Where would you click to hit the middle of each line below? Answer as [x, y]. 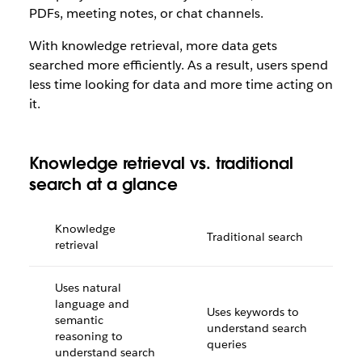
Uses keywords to [253, 312]
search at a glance [103, 184]
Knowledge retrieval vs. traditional [161, 163]
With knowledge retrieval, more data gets [153, 46]
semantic [79, 320]
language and [92, 304]
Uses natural [88, 288]
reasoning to [88, 336]
